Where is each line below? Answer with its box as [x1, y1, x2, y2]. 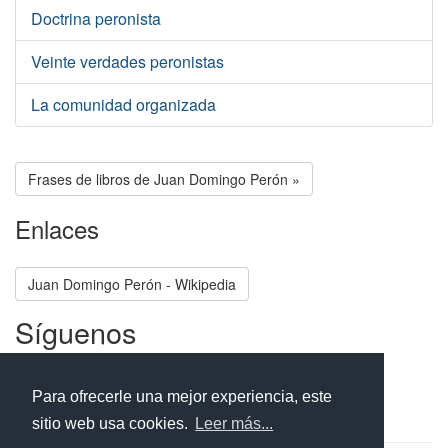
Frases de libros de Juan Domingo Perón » [28, 169, 300, 189]
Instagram [162, 375, 220, 394]
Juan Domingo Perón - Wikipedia [28, 274, 236, 294]
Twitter [102, 375, 140, 394]
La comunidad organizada [31, 93, 216, 116]
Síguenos [15, 311, 136, 352]
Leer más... [195, 415, 274, 433]
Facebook [23, 375, 80, 394]
